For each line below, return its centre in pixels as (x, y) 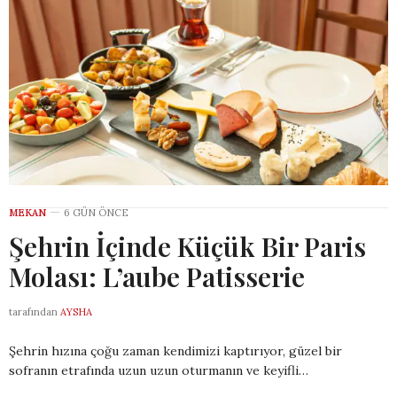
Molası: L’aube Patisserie (157, 277)
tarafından (33, 312)
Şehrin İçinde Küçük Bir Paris (187, 247)
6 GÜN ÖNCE (96, 213)
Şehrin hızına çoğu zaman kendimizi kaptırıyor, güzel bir (175, 351)
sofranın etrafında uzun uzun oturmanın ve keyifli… (159, 371)
